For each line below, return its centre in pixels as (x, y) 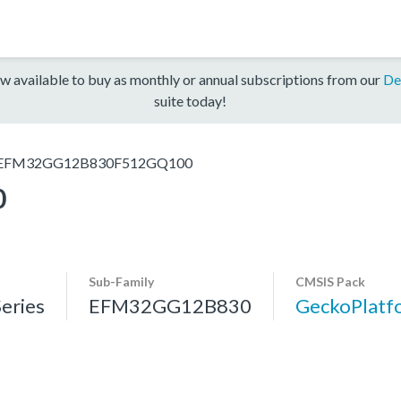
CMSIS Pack (330, 281)
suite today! (190, 100)
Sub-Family (121, 281)
